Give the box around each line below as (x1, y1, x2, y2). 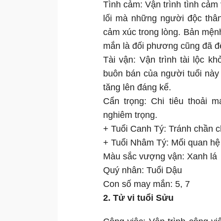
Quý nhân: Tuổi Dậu (103, 165, 182, 176)
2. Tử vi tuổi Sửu (103, 193, 174, 203)
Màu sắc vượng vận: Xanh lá (103, 151, 217, 162)
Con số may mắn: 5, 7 (103, 179, 190, 189)
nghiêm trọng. (103, 110, 157, 120)
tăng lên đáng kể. (103, 82, 171, 93)
